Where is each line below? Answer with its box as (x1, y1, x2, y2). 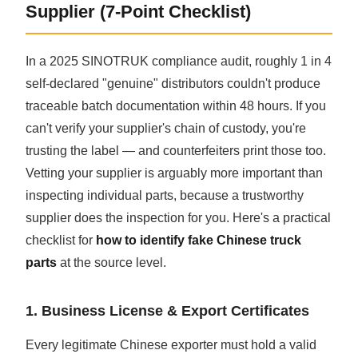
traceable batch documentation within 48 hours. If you (26, 98, 327, 113)
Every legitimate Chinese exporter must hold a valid (26, 337, 317, 352)
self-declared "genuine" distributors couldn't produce (26, 76, 321, 90)
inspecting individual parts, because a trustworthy (26, 188, 304, 202)
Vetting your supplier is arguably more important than (26, 165, 324, 180)
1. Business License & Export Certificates (26, 302, 310, 319)
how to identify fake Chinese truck (96, 233, 302, 247)
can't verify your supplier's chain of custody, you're (26, 121, 307, 135)
